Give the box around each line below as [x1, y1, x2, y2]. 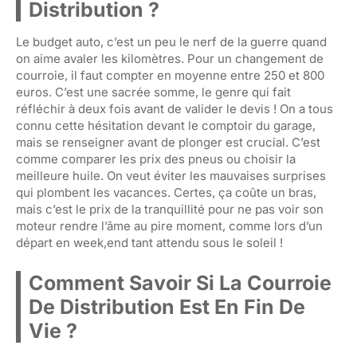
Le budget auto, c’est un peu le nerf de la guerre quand [16, 34, 327, 49]
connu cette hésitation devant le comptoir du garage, [16, 118, 316, 133]
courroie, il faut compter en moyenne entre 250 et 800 [16, 68, 324, 83]
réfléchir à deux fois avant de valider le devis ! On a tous [16, 101, 333, 116]
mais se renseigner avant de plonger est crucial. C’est [16, 135, 320, 150]
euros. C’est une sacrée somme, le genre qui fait [16, 84, 291, 100]
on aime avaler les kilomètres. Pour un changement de [16, 51, 324, 66]
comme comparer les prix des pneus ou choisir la [16, 151, 296, 167]
